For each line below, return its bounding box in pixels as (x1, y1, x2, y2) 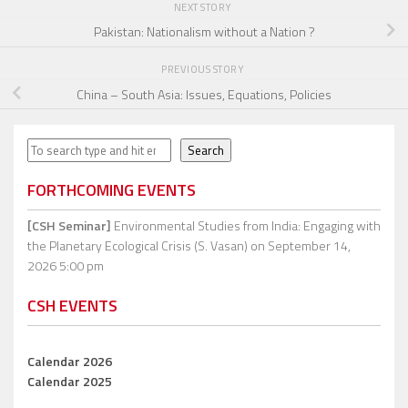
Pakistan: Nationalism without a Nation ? (93, 22, 315, 42)
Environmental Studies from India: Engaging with (111, 216, 381, 236)
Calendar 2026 (27, 352, 112, 372)
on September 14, (248, 236, 351, 256)
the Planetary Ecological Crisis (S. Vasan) (27, 236, 248, 256)
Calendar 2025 (27, 372, 112, 392)
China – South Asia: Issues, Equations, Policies (76, 84, 331, 104)
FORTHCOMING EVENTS (27, 178, 196, 203)
